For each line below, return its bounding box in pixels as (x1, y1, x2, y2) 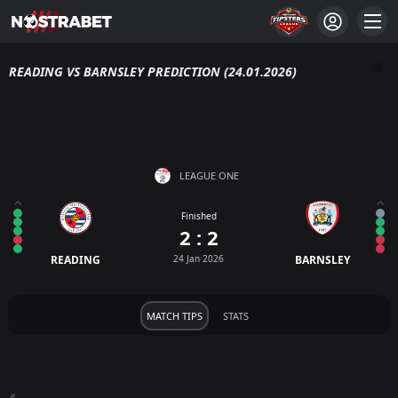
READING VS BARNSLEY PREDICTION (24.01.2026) (9, 63, 297, 80)
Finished (180, 209, 217, 222)
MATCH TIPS (146, 309, 203, 323)
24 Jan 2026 (173, 251, 225, 265)
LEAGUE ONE (179, 169, 239, 182)
